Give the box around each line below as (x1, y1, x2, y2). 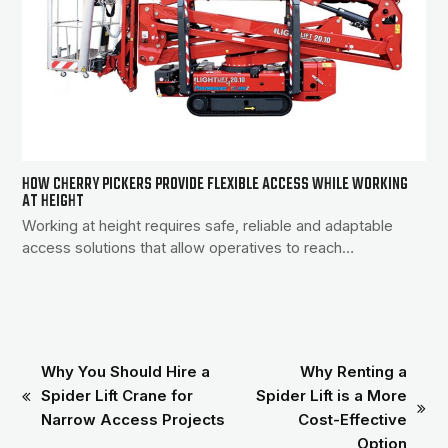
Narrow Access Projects (41, 410, 226, 430)
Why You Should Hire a (41, 362, 211, 382)
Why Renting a (299, 362, 407, 382)
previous (21, 396, 89, 416)
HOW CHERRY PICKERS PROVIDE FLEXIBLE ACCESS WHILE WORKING (22, 172, 409, 198)
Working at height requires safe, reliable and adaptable (22, 217, 394, 236)
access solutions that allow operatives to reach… (22, 239, 355, 258)
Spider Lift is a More (255, 386, 407, 406)
